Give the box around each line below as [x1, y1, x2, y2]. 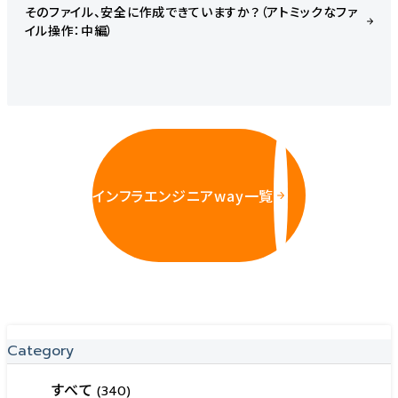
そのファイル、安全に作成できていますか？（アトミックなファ [24, 2, 358, 20]
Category [7, 339, 74, 362]
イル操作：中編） [24, 20, 115, 39]
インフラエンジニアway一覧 [92, 184, 275, 206]
